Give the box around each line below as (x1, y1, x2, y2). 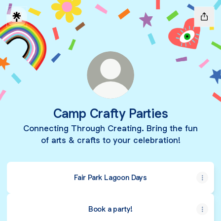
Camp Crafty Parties (53, 105, 168, 121)
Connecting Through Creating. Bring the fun (23, 123, 198, 134)
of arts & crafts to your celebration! (40, 135, 181, 146)
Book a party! (88, 204, 133, 214)
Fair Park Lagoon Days (74, 173, 147, 182)
